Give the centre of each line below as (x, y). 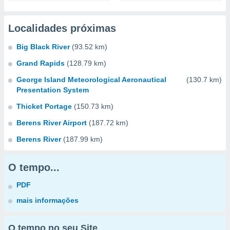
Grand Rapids (41, 63)
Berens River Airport (52, 123)
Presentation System (53, 90)
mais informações (47, 200)
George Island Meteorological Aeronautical (91, 80)
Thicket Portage (44, 106)
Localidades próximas (62, 28)
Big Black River (43, 47)
